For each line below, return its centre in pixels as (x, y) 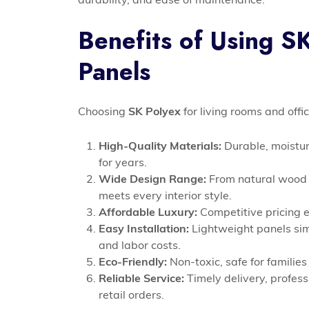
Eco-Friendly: (133, 262)
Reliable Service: (142, 278)
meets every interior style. (166, 196)
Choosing (103, 111)
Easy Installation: (144, 229)
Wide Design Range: (153, 179)
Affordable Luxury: (148, 212)
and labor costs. (140, 245)
